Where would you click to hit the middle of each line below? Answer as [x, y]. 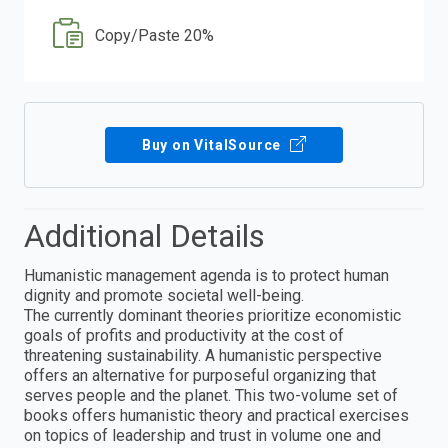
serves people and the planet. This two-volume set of [211, 396]
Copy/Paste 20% [155, 36]
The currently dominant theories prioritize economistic [212, 316]
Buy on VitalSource [213, 145]
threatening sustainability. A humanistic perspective [203, 356]
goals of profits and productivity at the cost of [184, 336]
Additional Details [144, 236]
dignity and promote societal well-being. [164, 296]
